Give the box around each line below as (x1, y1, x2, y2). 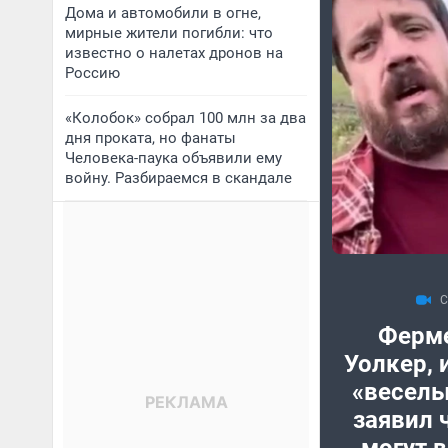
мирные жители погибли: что (65, 24, 273, 42)
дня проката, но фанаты (65, 129, 236, 147)
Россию (65, 64, 120, 82)
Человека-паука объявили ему (65, 149, 282, 167)
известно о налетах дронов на (65, 44, 283, 62)
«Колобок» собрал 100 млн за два (65, 109, 306, 127)
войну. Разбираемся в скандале (65, 169, 292, 187)
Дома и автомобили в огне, (65, 4, 261, 22)
